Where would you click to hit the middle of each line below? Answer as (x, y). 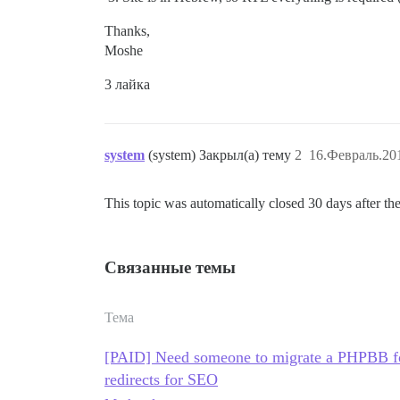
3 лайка (127, 84)
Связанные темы (170, 267)
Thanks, (127, 31)
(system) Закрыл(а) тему (221, 155)
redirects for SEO (161, 379)
